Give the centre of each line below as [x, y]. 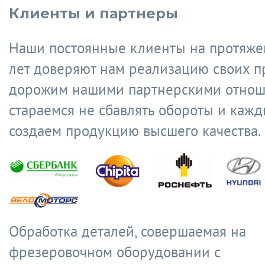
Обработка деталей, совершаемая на [127, 231]
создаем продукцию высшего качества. [135, 131]
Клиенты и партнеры [93, 13]
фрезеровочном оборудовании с [115, 252]
